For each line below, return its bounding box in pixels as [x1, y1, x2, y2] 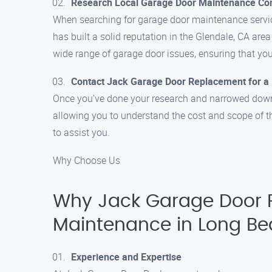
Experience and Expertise [71, 250, 182, 263]
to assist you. [53, 126, 110, 139]
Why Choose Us [53, 154, 120, 167]
